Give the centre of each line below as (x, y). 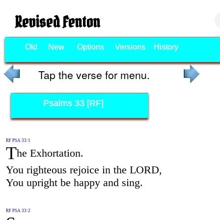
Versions (130, 47)
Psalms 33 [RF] (73, 103)
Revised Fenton (57, 22)
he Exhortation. (50, 153)
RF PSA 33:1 (18, 140)
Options (90, 47)
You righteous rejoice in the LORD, (84, 169)
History (166, 47)
